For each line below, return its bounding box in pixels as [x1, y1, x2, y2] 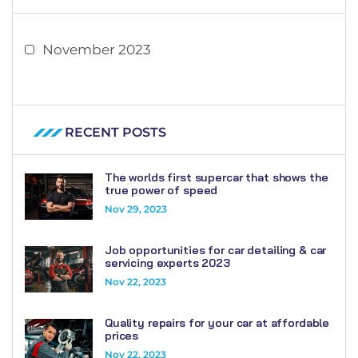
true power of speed [105, 182, 218, 197]
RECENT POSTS [65, 124, 166, 140]
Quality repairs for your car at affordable [105, 316, 330, 331]
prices [105, 328, 139, 344]
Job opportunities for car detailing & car [105, 242, 327, 257]
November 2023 [42, 41, 151, 58]
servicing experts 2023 [105, 255, 230, 270]
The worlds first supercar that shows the [105, 169, 328, 185]
